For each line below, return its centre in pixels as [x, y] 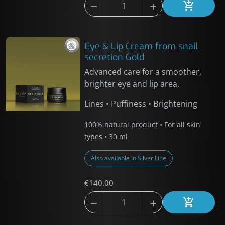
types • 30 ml [106, 136]
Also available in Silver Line [129, 158]
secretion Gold [115, 57]
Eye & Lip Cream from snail [141, 46]
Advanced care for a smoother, [143, 72]
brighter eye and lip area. [132, 84]
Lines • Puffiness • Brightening [141, 104]
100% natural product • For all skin [143, 124]
